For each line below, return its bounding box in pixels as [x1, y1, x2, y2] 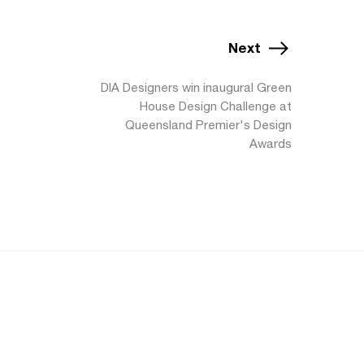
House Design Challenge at [140, 99, 292, 113]
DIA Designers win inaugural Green [101, 80, 292, 94]
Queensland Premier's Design [125, 118, 292, 132]
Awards [249, 136, 292, 150]
